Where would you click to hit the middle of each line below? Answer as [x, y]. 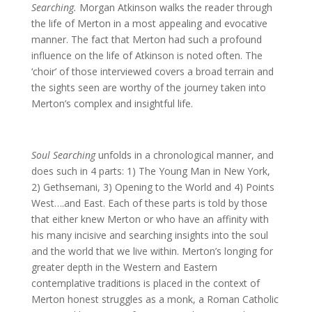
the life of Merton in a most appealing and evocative [149, 23]
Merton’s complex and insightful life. [112, 103]
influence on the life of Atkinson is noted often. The [147, 55]
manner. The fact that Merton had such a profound [146, 39]
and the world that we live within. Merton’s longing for [152, 251]
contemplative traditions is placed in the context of [145, 283]
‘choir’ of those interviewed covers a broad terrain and [152, 71]
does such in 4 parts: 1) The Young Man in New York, [150, 171]
